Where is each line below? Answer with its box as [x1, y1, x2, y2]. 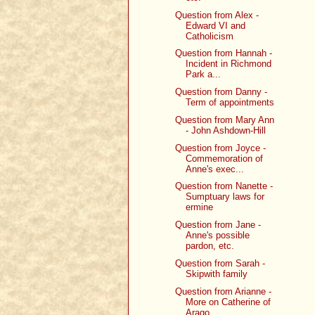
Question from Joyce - [175, 142, 266, 153]
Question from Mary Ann [175, 114, 275, 125]
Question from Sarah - [175, 257, 266, 269]
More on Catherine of [186, 296, 271, 307]
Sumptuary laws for [186, 191, 265, 202]
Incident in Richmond [186, 58, 272, 70]
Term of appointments [186, 97, 275, 108]
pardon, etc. [186, 240, 235, 252]
